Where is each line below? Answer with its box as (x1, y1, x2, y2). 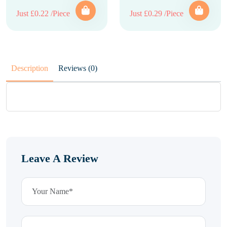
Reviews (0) (88, 64, 97, 72)
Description (11, 64, 48, 72)
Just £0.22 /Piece (16, 9, 70, 18)
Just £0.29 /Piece (130, 9, 183, 18)
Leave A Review (21, 152, 98, 165)
